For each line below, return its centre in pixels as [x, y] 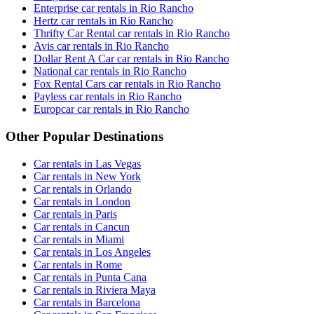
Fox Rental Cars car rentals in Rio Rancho [127, 84]
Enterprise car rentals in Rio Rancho [114, 8]
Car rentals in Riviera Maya [95, 289]
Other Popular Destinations [84, 136]
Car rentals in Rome [78, 264]
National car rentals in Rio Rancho [110, 71]
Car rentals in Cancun [82, 226]
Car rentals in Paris [75, 214]
